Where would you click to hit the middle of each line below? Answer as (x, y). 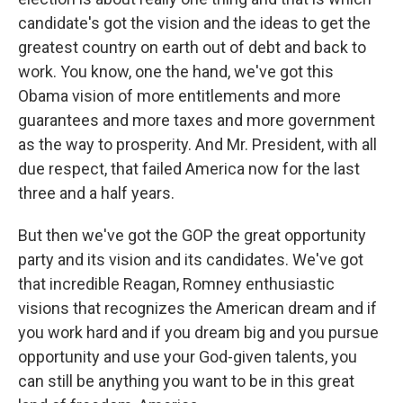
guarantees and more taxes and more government (197, 120)
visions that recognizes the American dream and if (197, 308)
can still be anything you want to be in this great (186, 381)
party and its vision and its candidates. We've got (191, 260)
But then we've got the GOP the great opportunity (192, 235)
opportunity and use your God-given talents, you (188, 357)
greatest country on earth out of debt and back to (192, 47)
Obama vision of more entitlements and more (179, 96)
